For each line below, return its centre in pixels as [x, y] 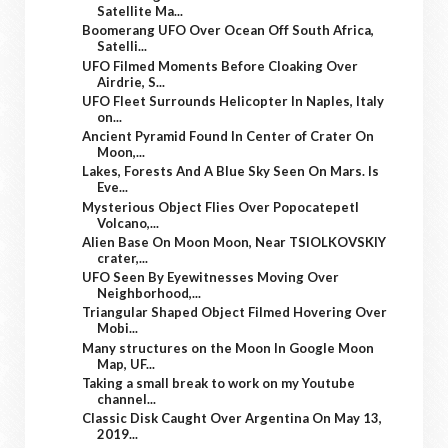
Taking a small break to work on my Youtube [219, 382]
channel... [127, 398]
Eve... [113, 187]
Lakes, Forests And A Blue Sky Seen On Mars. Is [231, 171]
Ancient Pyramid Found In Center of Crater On [228, 136]
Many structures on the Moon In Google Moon [228, 347]
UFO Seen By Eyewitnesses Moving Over [211, 277]
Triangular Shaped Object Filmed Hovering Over [235, 312]
